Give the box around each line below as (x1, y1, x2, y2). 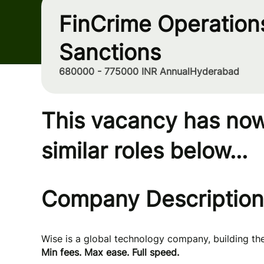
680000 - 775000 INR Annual (59, 65, 190, 77)
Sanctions (59, 39, 161, 65)
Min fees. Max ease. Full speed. (41, 246, 179, 258)
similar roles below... (41, 137, 247, 164)
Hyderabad (190, 65, 239, 77)
